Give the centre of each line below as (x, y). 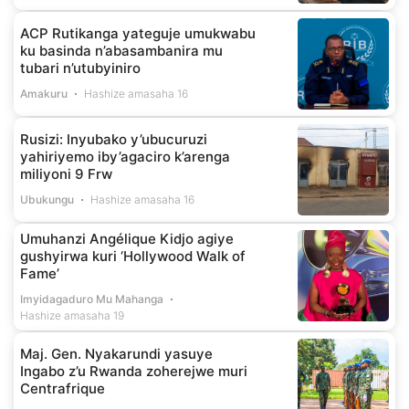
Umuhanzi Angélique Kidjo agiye (127, 239)
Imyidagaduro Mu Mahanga (92, 299)
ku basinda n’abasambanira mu (121, 51)
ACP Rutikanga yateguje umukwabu (138, 34)
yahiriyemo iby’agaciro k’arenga (125, 157)
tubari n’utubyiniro (80, 68)
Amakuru (44, 94)
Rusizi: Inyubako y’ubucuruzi (114, 140)
